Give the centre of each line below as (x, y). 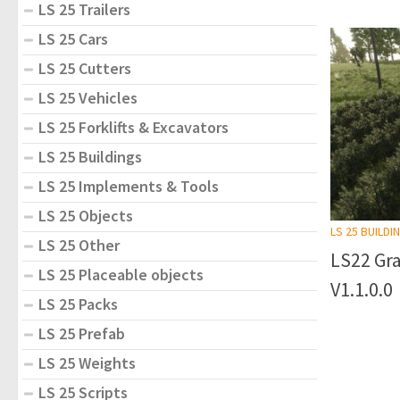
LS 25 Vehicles (88, 97)
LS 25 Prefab (82, 333)
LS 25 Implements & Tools (129, 186)
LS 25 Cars (73, 38)
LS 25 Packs (78, 304)
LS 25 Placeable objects (121, 274)
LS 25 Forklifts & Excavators (133, 127)
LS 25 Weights (87, 362)
